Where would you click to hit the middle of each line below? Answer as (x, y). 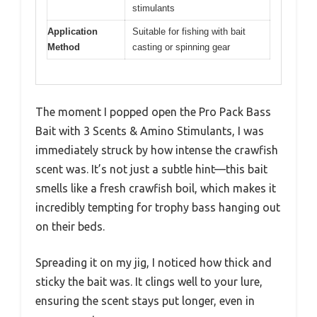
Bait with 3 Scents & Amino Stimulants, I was (150, 131)
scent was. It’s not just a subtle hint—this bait (151, 169)
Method (64, 47)
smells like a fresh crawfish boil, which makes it (156, 188)
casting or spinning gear (181, 47)
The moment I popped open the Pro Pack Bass (153, 111)
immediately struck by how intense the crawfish (157, 150)
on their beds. (70, 226)
